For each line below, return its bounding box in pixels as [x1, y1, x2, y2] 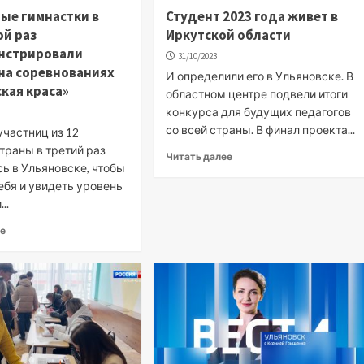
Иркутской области [166, 25, 292, 44]
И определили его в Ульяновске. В [166, 68, 354, 83]
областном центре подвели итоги [166, 86, 349, 101]
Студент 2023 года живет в [166, 6, 339, 25]
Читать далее [166, 149, 233, 162]
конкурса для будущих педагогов [166, 104, 352, 119]
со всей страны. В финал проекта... [166, 122, 356, 136]
